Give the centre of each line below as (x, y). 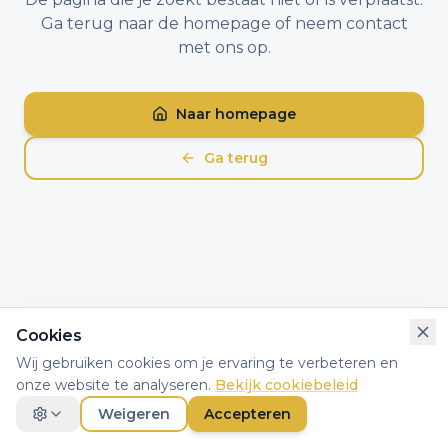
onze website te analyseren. (113, 385)
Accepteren (247, 414)
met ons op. (224, 47)
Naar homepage (236, 114)
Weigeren (134, 414)
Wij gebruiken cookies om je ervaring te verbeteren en (207, 363)
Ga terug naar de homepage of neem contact (224, 23)
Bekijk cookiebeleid (286, 385)
